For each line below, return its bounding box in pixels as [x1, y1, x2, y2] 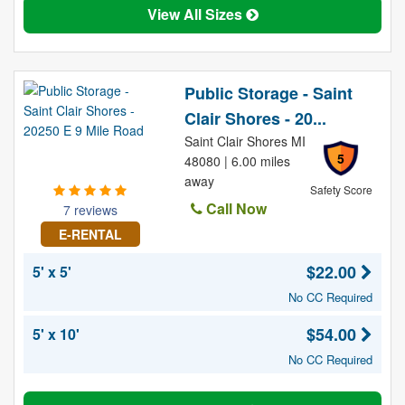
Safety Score [309, 182, 372, 197]
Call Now [202, 198, 267, 219]
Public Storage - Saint [184, 81, 353, 105]
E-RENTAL [58, 225, 122, 243]
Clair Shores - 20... [184, 107, 326, 130]
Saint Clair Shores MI [184, 132, 306, 150]
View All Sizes [146, 4, 246, 24]
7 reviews [62, 201, 118, 219]
